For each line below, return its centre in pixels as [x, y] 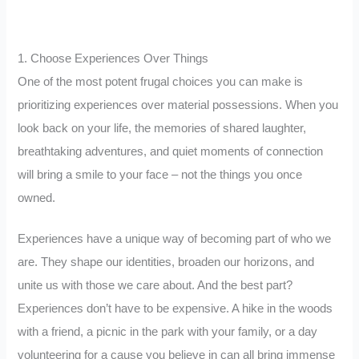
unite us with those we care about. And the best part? [155, 285]
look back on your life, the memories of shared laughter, [162, 129]
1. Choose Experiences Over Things [113, 59]
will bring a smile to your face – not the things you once [160, 175]
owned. [37, 198]
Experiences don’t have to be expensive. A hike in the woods [175, 308]
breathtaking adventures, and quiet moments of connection [171, 152]
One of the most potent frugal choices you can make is [161, 82]
